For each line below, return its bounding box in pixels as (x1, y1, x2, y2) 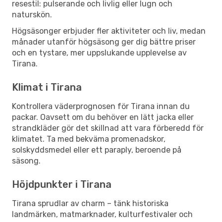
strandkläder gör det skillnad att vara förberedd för (12, 123, 204, 133)
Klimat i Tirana (12, 81, 82, 93)
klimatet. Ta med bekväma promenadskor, (12, 134, 166, 144)
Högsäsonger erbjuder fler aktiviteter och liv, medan (12, 26, 206, 36)
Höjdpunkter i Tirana (12, 178, 111, 190)
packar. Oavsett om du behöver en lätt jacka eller (12, 112, 194, 122)
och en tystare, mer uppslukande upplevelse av (12, 48, 187, 57)
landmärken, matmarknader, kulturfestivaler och (12, 209, 193, 219)
